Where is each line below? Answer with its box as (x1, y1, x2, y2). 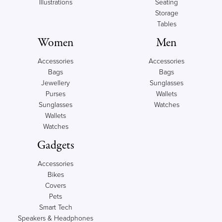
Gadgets (37, 137, 74, 154)
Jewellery (41, 79, 70, 87)
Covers (45, 181, 66, 190)
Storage (155, 9, 178, 17)
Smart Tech (39, 203, 72, 212)
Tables (157, 20, 176, 28)
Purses (46, 90, 65, 98)
